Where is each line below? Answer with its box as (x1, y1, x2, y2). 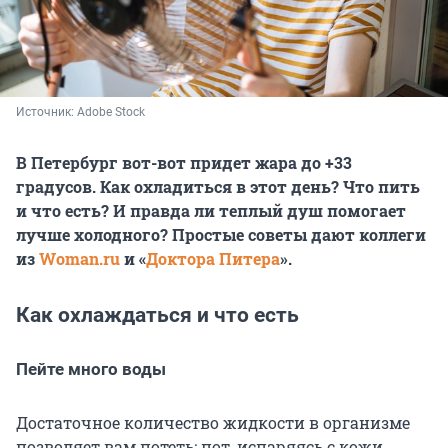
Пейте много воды (16, 359, 166, 380)
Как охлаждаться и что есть (16, 303, 299, 328)
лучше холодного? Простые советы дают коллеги (16, 224, 426, 246)
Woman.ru (39, 248, 120, 270)
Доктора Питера (146, 248, 280, 270)
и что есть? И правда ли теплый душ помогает (16, 200, 406, 222)
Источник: (16, 105, 77, 120)
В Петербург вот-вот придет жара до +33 (16, 152, 352, 174)
